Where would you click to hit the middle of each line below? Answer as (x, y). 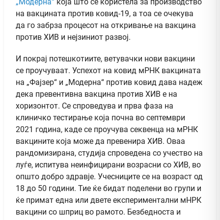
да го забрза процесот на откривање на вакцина (106, 26)
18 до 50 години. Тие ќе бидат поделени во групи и (109, 189)
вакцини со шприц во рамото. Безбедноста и (98, 212)
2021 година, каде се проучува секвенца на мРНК (107, 130)
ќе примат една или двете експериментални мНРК (109, 200)
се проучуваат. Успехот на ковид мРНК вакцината (108, 71)
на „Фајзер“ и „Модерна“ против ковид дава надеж (109, 82)
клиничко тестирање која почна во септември (100, 118)
